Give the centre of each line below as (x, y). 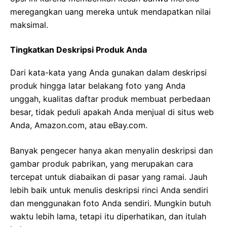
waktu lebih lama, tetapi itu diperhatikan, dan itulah (108, 217)
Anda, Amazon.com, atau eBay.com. (79, 125)
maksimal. (29, 25)
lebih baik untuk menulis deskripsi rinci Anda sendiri (109, 190)
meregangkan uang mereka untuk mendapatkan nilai (110, 12)
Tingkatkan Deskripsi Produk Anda (79, 50)
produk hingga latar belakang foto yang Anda (98, 86)
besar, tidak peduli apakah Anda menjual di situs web (112, 112)
